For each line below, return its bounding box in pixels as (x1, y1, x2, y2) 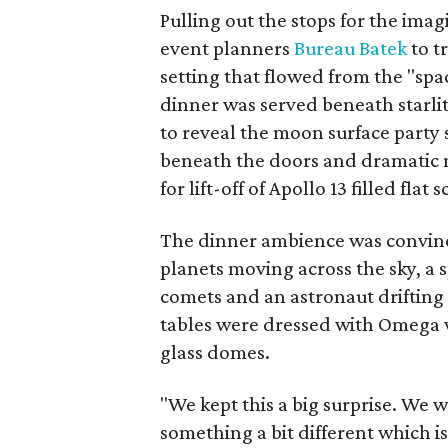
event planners (160, 36, 295, 60)
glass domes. (160, 340, 271, 364)
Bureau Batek (294, 36, 408, 60)
